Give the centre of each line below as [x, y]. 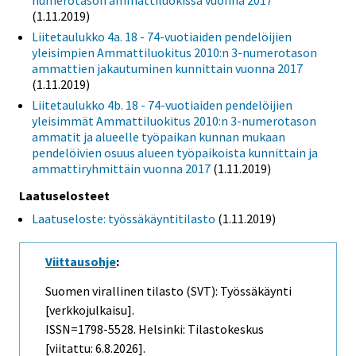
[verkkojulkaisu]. [90, 310]
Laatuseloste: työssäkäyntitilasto [124, 218]
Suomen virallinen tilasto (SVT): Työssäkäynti [168, 290]
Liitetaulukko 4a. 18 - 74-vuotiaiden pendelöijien [162, 37]
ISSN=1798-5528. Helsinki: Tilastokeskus [155, 329]
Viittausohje [81, 262]
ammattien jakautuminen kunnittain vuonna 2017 [167, 69]
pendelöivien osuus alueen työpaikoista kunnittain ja [175, 153]
